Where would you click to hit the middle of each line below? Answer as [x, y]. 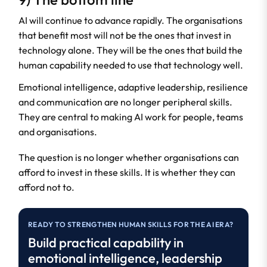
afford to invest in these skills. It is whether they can [127, 172]
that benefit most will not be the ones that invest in [125, 35]
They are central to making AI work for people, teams [131, 117]
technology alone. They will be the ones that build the [131, 50]
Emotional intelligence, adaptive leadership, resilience [133, 87]
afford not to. [46, 187]
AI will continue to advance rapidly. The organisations [131, 20]
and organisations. [58, 131]
